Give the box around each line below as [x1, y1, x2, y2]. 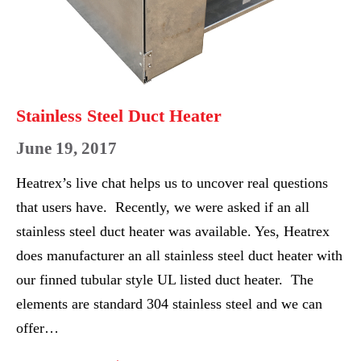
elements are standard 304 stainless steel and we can [16, 295, 322, 312]
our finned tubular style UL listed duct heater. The [16, 271, 313, 288]
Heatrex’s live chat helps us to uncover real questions [16, 174, 328, 191]
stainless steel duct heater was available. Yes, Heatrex [16, 222, 330, 239]
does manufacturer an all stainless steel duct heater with [16, 247, 342, 263]
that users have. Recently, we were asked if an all [16, 198, 309, 215]
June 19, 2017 [16, 138, 117, 158]
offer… [16, 319, 59, 336]
